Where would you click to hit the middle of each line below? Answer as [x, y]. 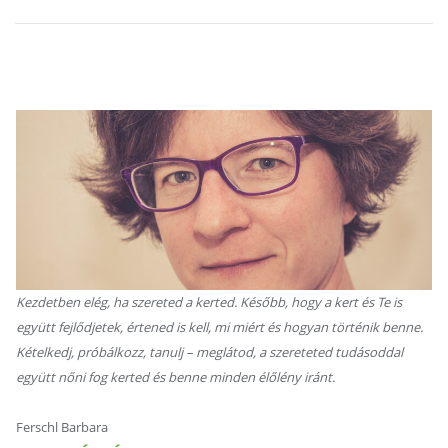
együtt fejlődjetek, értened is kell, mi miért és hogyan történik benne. [219, 327]
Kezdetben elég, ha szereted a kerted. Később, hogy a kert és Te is [209, 302]
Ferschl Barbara [62, 427]
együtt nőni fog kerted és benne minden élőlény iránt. [175, 377]
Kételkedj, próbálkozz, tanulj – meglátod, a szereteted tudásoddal [209, 352]
